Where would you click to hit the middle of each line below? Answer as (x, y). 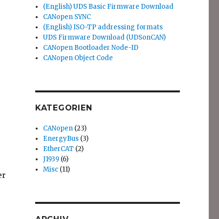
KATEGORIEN (64, 108)
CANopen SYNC (67, 17)
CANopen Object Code (78, 58)
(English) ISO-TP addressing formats (103, 27)
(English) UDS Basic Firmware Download (109, 7)
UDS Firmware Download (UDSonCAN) (105, 37)
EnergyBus (61, 139)
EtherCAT (59, 149)
